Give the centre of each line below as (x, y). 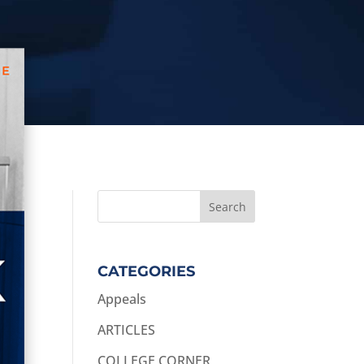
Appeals (122, 299)
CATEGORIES (147, 272)
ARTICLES (127, 330)
